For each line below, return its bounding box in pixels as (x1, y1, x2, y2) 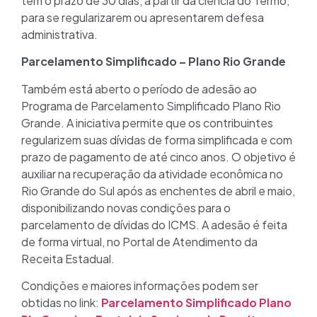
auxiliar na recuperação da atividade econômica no (21, 166, 283, 181)
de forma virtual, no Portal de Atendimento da (21, 234, 258, 249)
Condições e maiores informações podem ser (21, 278, 258, 294)
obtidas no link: (21, 295, 101, 311)
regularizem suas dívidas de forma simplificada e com (21, 132, 292, 147)
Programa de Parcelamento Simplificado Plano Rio (21, 98, 281, 113)
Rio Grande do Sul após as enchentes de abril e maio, (21, 183, 295, 198)
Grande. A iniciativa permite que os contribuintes (21, 115, 273, 130)
